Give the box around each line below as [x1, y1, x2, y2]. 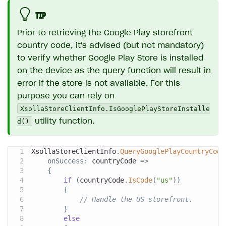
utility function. [32, 117, 95, 125]
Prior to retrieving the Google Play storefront [17, 29, 193, 37]
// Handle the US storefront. [80, 195, 193, 204]
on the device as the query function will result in [17, 67, 211, 75]
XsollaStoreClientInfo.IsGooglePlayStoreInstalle [20, 104, 210, 112]
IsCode [128, 176, 152, 185]
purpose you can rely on [17, 92, 115, 100]
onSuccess [47, 157, 84, 165]
